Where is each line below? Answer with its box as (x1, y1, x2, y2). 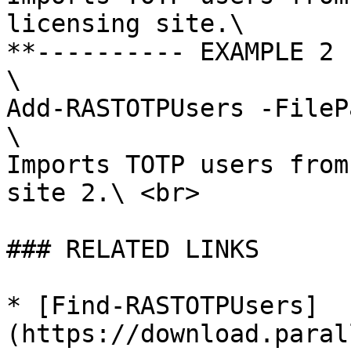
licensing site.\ (6, 9, 244, 38)
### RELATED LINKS (6, 235, 259, 263)
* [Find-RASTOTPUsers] (6, 291, 319, 320)
